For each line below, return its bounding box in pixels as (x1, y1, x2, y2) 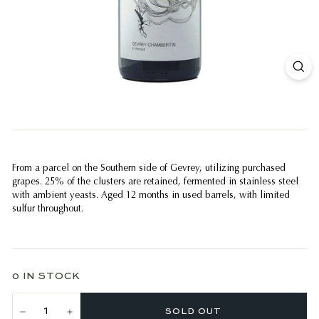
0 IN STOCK (12, 271, 81, 281)
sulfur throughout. (12, 204, 83, 214)
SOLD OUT (165, 307, 222, 316)
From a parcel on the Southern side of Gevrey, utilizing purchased (12, 163, 286, 174)
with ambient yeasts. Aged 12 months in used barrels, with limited (12, 190, 290, 201)
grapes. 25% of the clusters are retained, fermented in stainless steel (12, 177, 298, 187)
